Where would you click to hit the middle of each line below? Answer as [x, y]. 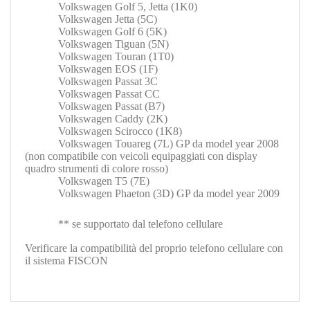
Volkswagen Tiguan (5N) [97, 44]
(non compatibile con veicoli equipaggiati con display [141, 156]
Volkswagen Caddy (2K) [96, 118]
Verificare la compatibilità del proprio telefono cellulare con [154, 248]
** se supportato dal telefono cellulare [139, 224]
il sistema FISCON [66, 260]
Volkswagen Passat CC [92, 93]
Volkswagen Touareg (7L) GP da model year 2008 [152, 143]
